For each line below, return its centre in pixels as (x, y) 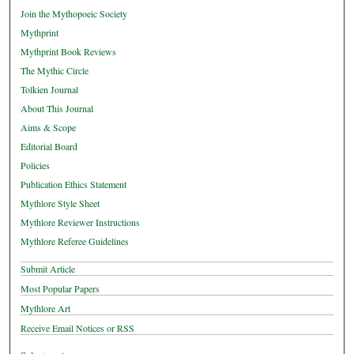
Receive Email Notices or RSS (78, 328)
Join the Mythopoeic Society (74, 14)
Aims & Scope (49, 128)
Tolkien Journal (50, 90)
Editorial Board (49, 147)
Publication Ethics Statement (74, 185)
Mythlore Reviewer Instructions (81, 222)
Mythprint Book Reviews (69, 52)
